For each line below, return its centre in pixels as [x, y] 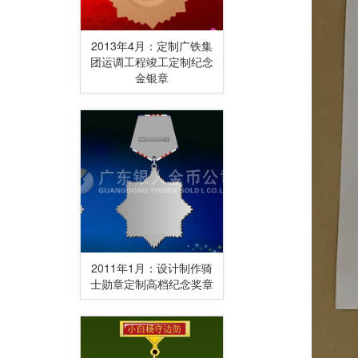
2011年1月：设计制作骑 [152, 267]
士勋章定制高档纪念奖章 [152, 283]
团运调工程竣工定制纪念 [152, 61]
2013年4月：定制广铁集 [152, 45]
